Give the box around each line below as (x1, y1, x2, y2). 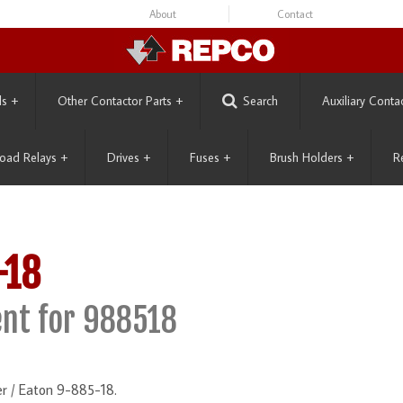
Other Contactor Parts (58, 93, 172, 109)
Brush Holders (270, 149, 343, 166)
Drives (107, 149, 139, 166)
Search (243, 93, 278, 109)
